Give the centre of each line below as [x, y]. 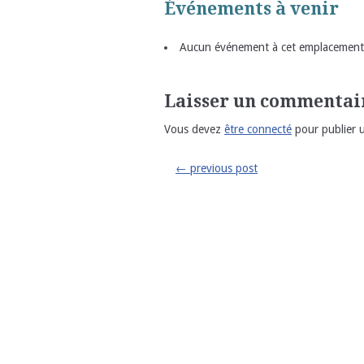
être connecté [258, 129]
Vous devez [194, 129]
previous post [222, 169]
